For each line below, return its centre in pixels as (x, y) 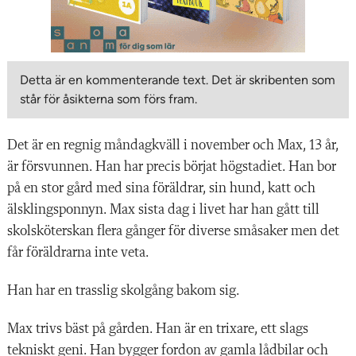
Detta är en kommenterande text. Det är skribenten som (178, 79)
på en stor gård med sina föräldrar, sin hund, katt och (161, 188)
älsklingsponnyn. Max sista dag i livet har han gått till (163, 209)
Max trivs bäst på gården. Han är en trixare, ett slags (158, 329)
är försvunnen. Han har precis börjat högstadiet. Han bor (172, 166)
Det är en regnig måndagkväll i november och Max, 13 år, (173, 145)
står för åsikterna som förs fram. (108, 99)
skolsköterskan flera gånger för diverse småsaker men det (173, 231)
